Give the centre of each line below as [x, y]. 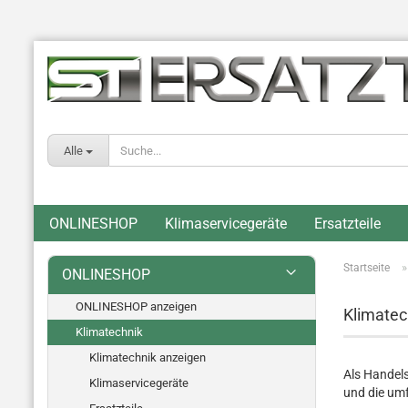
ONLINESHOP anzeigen [136, 306]
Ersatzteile [347, 224]
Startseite [367, 268]
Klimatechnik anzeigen [148, 357]
